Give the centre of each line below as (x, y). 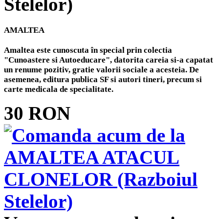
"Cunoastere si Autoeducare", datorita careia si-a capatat (109, 60)
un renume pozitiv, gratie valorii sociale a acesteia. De (101, 70)
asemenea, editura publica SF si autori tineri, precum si (103, 80)
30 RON (37, 113)
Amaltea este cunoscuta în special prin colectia (88, 50)
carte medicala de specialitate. (59, 89)
